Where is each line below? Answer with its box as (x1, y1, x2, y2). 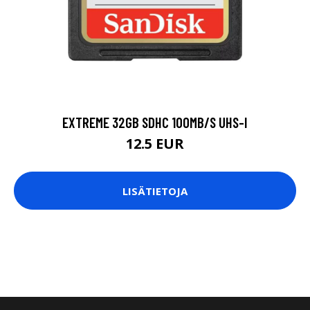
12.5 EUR (126, 134, 184, 154)
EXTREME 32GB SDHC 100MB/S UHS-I (62, 113, 248, 131)
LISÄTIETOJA (122, 183, 188, 198)
